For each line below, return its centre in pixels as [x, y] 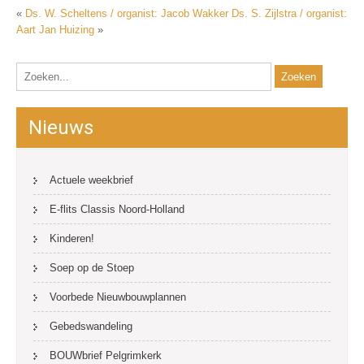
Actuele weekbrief [91, 180]
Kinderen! [72, 238]
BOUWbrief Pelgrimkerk [106, 355]
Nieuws [61, 127]
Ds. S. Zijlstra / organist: [289, 13]
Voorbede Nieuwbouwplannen [118, 297]
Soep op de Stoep [92, 267]
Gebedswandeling [91, 326]
